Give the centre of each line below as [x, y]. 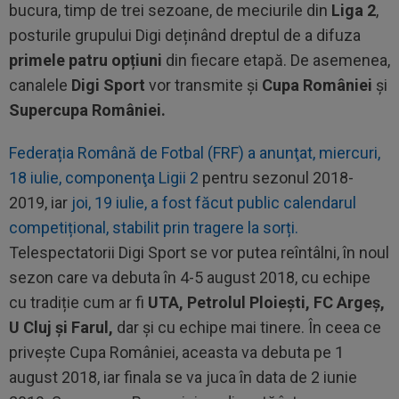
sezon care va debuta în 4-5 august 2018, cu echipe [190, 277]
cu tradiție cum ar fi [78, 302]
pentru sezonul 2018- [276, 177]
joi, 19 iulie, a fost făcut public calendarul [214, 202]
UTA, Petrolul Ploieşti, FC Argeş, [266, 302]
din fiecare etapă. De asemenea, [276, 60]
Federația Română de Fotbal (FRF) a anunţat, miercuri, [195, 152]
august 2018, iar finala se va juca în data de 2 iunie [183, 377]
